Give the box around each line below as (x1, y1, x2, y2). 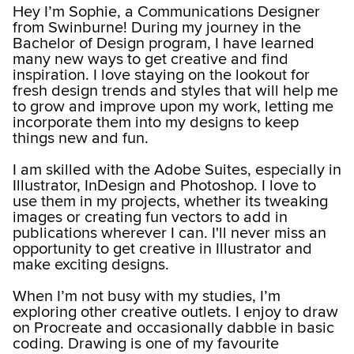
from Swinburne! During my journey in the (13, 18, 301, 38)
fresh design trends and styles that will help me (13, 81, 338, 101)
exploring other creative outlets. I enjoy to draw (13, 303, 338, 322)
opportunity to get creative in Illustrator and (13, 239, 312, 259)
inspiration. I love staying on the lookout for (13, 66, 310, 85)
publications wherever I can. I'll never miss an (13, 224, 326, 243)
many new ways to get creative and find (13, 50, 288, 70)
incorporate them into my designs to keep (13, 113, 299, 133)
